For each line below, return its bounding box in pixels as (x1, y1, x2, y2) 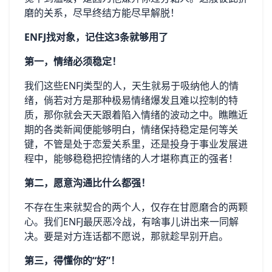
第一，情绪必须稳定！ (24, 54, 121, 68)
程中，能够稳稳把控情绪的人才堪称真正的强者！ (24, 151, 238, 165)
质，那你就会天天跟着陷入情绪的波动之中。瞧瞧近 (24, 107, 248, 121)
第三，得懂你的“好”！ (24, 253, 120, 267)
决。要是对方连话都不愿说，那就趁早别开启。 (24, 229, 228, 243)
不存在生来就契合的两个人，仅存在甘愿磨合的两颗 (24, 200, 248, 214)
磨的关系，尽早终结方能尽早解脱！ (24, 5, 180, 19)
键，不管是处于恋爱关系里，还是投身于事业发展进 (24, 137, 248, 151)
